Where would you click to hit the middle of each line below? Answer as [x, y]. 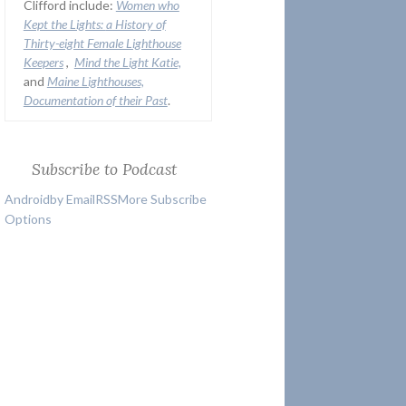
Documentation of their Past [95, 101]
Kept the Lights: [64, 24]
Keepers [43, 63]
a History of [135, 24]
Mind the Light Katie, [127, 63]
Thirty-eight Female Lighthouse [102, 43]
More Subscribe [162, 198]
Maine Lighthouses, [95, 82]
